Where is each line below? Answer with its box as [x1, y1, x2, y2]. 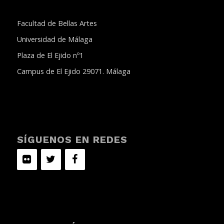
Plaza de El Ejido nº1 [16, 50, 83, 60]
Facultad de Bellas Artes [16, 18, 97, 28]
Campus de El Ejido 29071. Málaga [16, 66, 130, 76]
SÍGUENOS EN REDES [16, 133, 127, 145]
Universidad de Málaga [16, 34, 92, 44]
